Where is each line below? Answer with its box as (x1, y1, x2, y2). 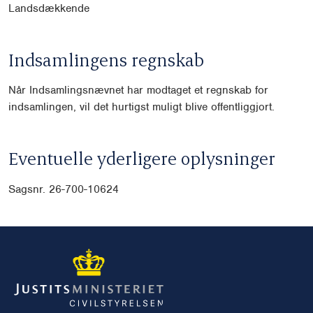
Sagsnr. (8, 182, 49, 196)
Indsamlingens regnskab (8, 48, 204, 71)
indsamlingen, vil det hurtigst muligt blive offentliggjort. (8, 100, 275, 115)
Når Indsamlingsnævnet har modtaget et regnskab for (8, 83, 268, 98)
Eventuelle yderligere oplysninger (8, 147, 275, 170)
